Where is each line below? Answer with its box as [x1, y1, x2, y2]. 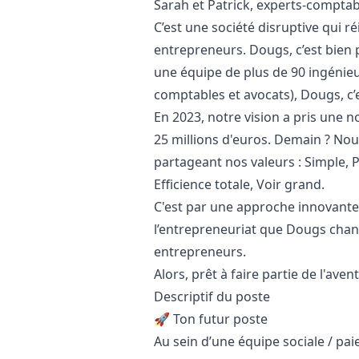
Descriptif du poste [154, 288, 270, 305]
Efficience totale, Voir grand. [154, 175, 325, 193]
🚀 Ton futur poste [154, 310, 271, 328]
